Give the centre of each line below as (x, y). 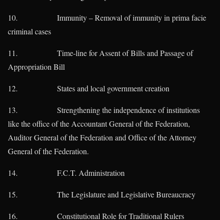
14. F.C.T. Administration (66, 173)
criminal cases (29, 31)
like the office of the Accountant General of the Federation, (99, 124)
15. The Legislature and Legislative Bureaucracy (102, 194)
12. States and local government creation (89, 88)
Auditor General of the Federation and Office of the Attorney (102, 137)
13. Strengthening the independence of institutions (104, 110)
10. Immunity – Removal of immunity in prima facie (107, 18)
